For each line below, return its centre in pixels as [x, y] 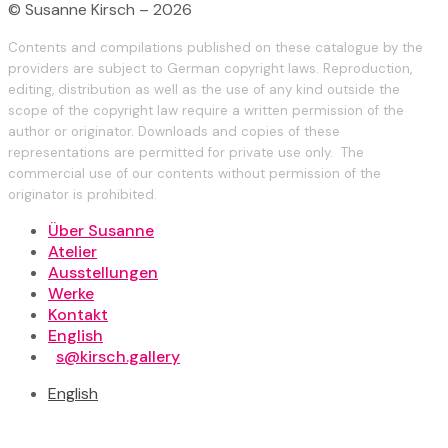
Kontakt [78, 314]
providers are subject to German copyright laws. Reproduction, [210, 68]
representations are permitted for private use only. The [186, 152]
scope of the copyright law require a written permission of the [206, 110]
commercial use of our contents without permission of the [194, 173]
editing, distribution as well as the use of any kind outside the [204, 89]
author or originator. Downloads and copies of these [174, 131]
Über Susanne [101, 230]
